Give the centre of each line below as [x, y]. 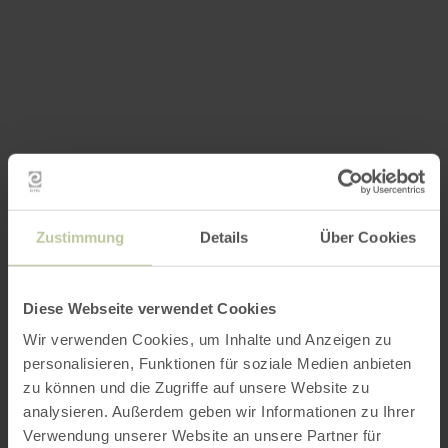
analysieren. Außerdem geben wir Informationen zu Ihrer [219, 411]
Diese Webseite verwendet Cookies [149, 308]
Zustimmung [80, 237]
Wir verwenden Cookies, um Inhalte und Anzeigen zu [207, 339]
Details [224, 237]
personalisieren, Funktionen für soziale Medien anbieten [217, 363]
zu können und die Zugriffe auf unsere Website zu [196, 387]
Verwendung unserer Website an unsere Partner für [202, 435]
